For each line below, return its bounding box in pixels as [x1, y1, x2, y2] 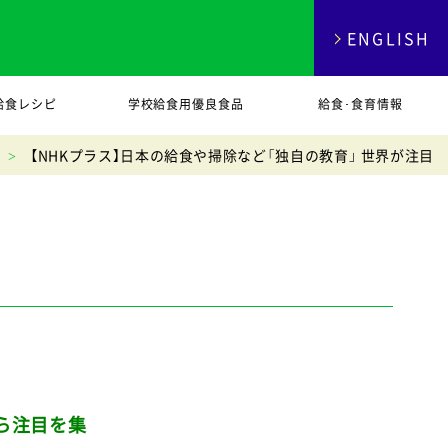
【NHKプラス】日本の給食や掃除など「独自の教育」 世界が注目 [30, 145, 434, 165]
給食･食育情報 [318, 95, 403, 113]
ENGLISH [346, 26, 431, 50]
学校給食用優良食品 [127, 95, 245, 113]
